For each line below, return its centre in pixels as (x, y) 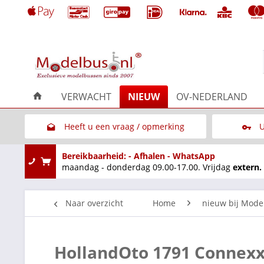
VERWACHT (86, 96)
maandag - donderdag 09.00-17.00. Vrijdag (147, 167)
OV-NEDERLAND (212, 96)
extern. (247, 167)
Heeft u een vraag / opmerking (124, 126)
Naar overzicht (94, 203)
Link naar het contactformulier (124, 150)
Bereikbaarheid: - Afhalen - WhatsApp (138, 156)
